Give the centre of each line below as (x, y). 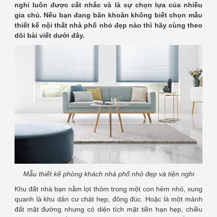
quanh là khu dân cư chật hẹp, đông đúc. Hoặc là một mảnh (108, 199)
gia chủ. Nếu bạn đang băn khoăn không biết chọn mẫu (108, 15)
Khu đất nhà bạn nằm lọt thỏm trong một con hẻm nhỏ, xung (108, 189)
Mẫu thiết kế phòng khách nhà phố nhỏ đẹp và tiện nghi (108, 174)
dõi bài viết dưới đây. (50, 36)
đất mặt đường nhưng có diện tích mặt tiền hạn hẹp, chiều (108, 209)
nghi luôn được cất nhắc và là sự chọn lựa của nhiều (108, 5)
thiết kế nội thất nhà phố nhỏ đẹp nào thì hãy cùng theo (108, 25)
